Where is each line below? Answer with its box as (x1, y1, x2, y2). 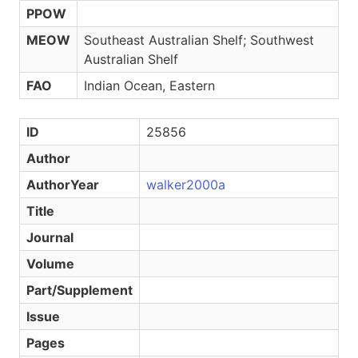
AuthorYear (26, 177, 99, 193)
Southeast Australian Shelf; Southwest (84, 32, 314, 48)
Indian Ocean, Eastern (84, 78, 215, 93)
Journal (26, 229, 74, 245)
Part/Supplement (26, 282, 133, 298)
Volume (26, 256, 74, 272)
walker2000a (146, 177, 225, 193)
